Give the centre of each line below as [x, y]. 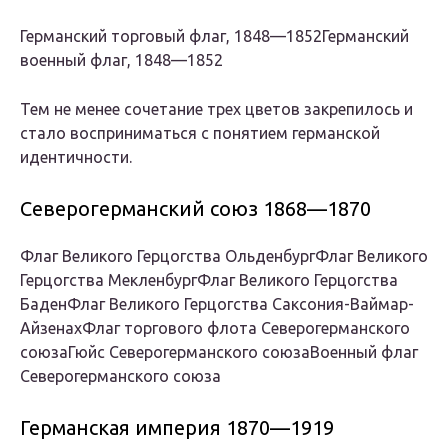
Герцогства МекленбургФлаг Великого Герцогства [209, 280]
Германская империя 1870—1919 [177, 428]
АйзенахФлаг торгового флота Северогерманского [215, 328]
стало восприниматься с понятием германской [200, 133]
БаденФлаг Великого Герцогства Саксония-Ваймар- [217, 304]
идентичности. [76, 157]
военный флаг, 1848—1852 [121, 60]
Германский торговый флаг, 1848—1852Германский [214, 36]
